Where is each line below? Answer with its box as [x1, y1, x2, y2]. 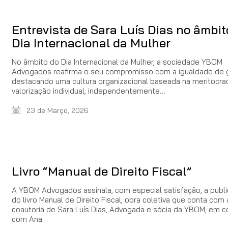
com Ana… [12, 214, 48, 224]
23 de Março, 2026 [24, 106, 89, 116]
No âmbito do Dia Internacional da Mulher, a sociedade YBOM [12, 57, 222, 67]
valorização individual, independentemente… [12, 86, 165, 96]
